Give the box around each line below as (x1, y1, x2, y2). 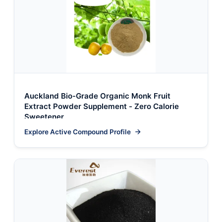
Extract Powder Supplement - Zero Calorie (24, 101, 179, 111)
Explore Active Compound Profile (24, 127, 131, 136)
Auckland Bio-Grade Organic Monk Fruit (24, 91, 170, 101)
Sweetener (24, 111, 64, 121)
